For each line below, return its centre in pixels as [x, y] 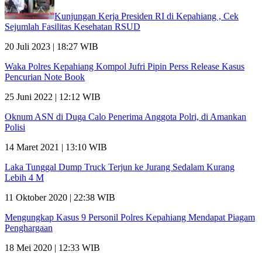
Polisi [15, 127]
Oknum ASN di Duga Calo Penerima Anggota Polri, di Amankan [125, 116]
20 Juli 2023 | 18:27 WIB [51, 46]
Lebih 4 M [24, 177]
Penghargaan [29, 227]
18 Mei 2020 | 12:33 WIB [52, 247]
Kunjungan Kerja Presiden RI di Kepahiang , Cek [146, 16]
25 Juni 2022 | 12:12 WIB [53, 96]
